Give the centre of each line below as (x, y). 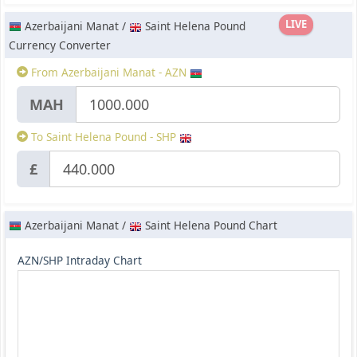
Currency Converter (60, 45)
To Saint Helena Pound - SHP (104, 137)
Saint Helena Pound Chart (210, 226)
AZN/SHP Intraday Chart (80, 261)
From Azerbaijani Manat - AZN (109, 73)
